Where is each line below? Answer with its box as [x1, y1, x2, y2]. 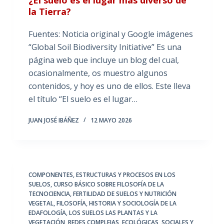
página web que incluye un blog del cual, [28, 54, 179, 65]
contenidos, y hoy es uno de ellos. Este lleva [28, 80, 190, 91]
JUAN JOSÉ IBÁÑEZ [28, 115, 79, 124]
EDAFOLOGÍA [28, 208, 66, 217]
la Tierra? [28, 5, 71, 17]
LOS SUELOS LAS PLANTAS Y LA [68, 208, 157, 217]
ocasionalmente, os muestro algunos [28, 67, 167, 78]
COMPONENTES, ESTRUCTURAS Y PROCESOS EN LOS [28, 170, 175, 179]
